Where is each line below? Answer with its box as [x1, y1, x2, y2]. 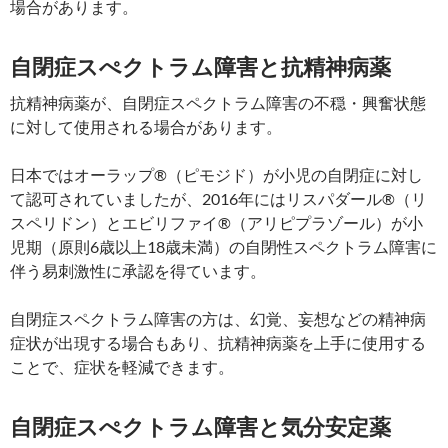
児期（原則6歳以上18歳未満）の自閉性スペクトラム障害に [10, 237, 437, 257]
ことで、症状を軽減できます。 [10, 357, 234, 377]
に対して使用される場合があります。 [10, 117, 282, 137]
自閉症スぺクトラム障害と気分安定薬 [10, 413, 391, 441]
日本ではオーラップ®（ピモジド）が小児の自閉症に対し [10, 165, 423, 185]
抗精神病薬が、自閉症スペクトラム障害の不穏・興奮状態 [10, 93, 426, 113]
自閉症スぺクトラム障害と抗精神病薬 [10, 53, 391, 81]
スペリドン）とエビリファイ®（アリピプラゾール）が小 [10, 213, 423, 233]
